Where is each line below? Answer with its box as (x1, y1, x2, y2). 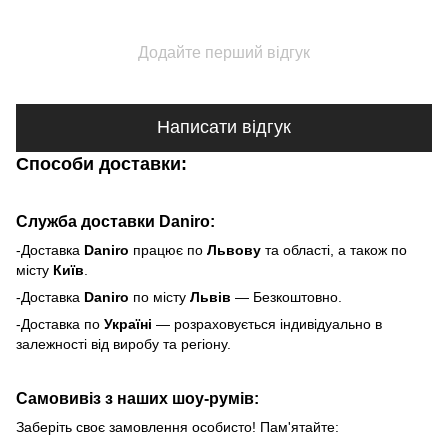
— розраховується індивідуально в (156, 315, 382, 332)
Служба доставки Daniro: (16, 212, 215, 230)
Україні (104, 315, 156, 332)
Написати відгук (157, 117, 291, 138)
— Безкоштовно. (235, 288, 342, 305)
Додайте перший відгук (138, 43, 310, 61)
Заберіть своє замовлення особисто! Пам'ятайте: (16, 418, 339, 435)
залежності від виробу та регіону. (16, 335, 231, 352)
